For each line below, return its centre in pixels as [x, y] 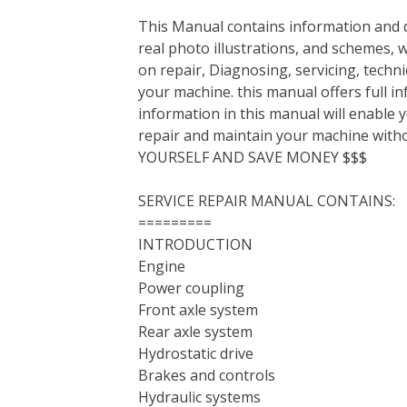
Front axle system [198, 310]
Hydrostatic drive [196, 353]
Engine [162, 266]
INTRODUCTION [195, 244]
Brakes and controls [207, 375]
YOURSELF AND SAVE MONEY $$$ [253, 157]
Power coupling [191, 288]
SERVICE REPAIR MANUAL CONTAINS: [267, 201]
